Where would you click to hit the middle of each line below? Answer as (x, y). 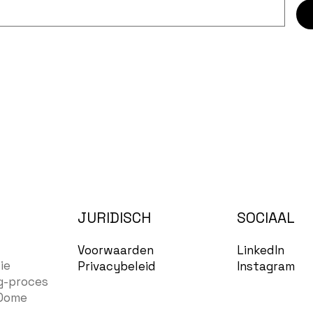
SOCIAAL (266, 217)
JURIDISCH (115, 217)
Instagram (266, 266)
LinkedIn (261, 250)
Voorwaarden (116, 250)
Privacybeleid (117, 267)
